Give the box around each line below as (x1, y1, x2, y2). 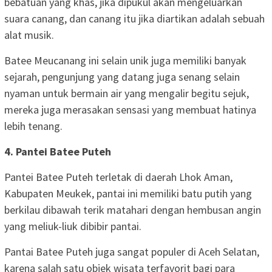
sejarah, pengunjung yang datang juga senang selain (4, 69, 240, 84)
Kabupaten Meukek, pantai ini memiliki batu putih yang (4, 186, 252, 200)
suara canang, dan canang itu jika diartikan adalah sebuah (4, 11, 265, 25)
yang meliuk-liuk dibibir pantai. (4, 219, 141, 233)
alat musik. (4, 27, 54, 42)
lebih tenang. (4, 118, 63, 133)
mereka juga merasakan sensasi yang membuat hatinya (4, 102, 256, 117)
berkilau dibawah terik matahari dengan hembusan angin (4, 202, 261, 217)
